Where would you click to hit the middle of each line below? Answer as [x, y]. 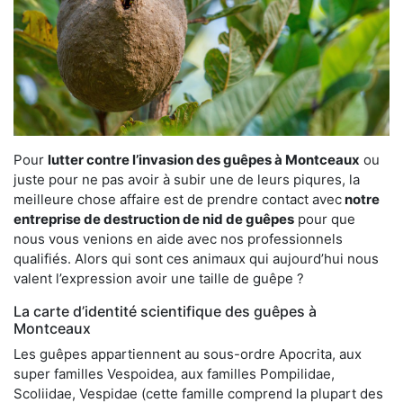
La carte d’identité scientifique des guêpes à [165, 311]
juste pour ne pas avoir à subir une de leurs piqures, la [187, 179]
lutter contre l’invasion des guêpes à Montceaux [204, 159]
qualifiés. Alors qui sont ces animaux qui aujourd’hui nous [196, 258]
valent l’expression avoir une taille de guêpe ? [159, 278]
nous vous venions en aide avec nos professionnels [178, 238]
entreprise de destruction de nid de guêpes [154, 219]
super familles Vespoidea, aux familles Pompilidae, [174, 373]
